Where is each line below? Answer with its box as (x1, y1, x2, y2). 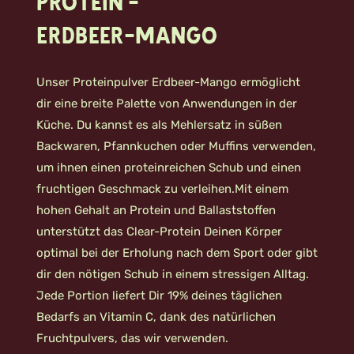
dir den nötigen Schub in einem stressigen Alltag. (36, 267, 309, 281)
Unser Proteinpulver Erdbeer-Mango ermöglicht (36, 75, 300, 89)
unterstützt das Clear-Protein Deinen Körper (36, 224, 282, 239)
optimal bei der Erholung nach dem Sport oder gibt (36, 246, 318, 260)
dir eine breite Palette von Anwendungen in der (36, 96, 297, 111)
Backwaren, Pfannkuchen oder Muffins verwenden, (36, 139, 316, 153)
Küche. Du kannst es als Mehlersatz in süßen (36, 118, 282, 132)
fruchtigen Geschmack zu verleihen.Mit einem (36, 182, 288, 196)
